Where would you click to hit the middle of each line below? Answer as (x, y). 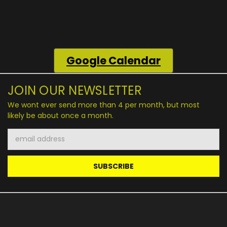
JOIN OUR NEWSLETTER (75, 90)
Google (87, 60)
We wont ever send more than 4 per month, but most (104, 105)
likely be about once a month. (61, 115)
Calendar (135, 60)
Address (22, 144)
